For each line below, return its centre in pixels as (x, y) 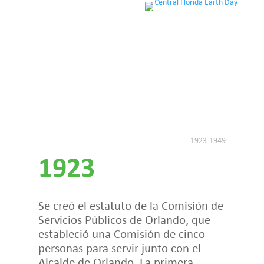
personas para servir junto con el (119, 248)
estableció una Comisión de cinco (121, 234)
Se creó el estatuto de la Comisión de (131, 205)
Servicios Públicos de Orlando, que (124, 220)
